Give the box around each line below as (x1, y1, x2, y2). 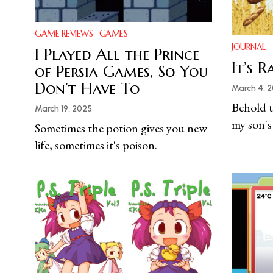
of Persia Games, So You (35, 62, 208, 82)
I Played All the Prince (35, 44, 199, 65)
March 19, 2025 (35, 104, 92, 115)
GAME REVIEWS (35, 28, 93, 40)
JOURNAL (232, 41, 266, 53)
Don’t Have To (35, 79, 140, 99)
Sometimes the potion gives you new (35, 120, 207, 136)
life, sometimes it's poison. (35, 137, 157, 154)
